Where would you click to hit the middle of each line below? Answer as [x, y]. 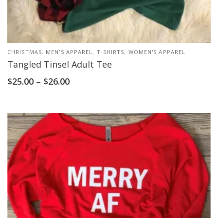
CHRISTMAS [25, 52]
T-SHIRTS [110, 52]
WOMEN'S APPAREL [157, 52]
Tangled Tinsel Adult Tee [60, 64]
